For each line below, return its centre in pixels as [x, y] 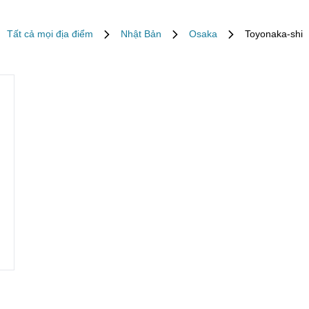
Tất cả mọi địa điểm [50, 34]
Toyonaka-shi [273, 34]
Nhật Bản [141, 34]
